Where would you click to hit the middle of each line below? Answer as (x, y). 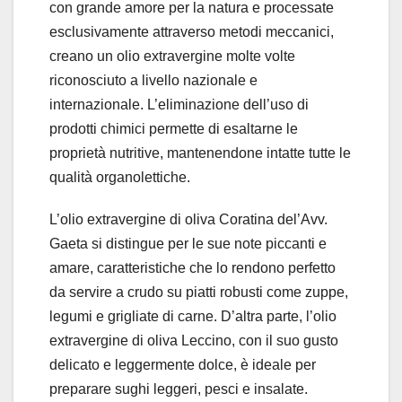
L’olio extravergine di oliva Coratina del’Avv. (188, 220)
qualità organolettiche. (120, 178)
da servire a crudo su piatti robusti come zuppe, (199, 293)
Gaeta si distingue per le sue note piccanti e (188, 244)
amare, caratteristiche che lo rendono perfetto (192, 268)
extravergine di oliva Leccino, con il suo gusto (194, 341)
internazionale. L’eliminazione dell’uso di (179, 105)
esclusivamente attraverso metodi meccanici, (192, 32)
